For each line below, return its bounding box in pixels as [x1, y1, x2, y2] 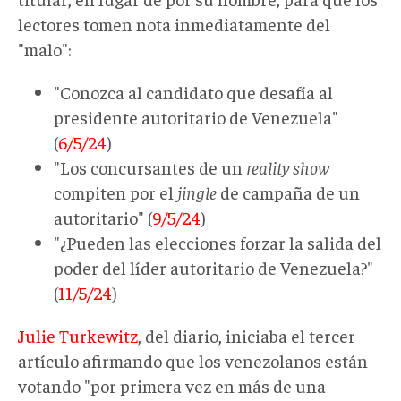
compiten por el [54, 180, 177, 203]
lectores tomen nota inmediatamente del [18, 12, 330, 35]
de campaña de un [217, 180, 360, 203]
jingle [177, 180, 217, 203]
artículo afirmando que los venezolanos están [18, 348, 368, 371]
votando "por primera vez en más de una [18, 373, 326, 397]
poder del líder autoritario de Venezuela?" [54, 255, 373, 278]
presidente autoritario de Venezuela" [54, 105, 338, 128]
